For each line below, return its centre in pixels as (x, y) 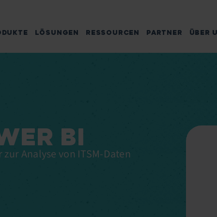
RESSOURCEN (113, 33)
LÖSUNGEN (57, 33)
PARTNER (164, 33)
